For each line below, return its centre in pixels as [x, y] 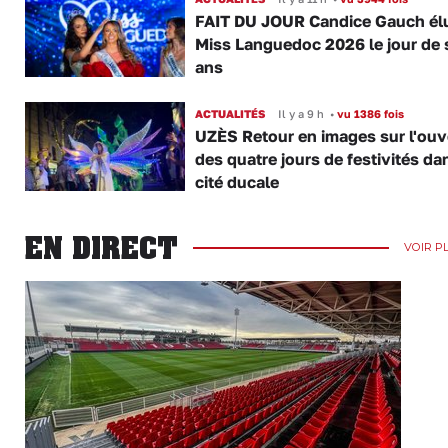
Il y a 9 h [300, 113]
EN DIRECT [101, 248]
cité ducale [236, 181]
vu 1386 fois [368, 113]
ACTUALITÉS [229, 113]
